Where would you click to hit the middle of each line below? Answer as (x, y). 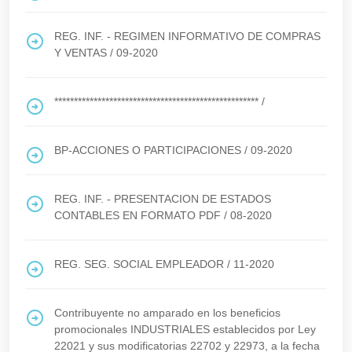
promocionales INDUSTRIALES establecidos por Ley (185, 329)
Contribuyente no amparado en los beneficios (167, 313)
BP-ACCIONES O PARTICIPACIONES (148, 150)
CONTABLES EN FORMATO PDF (137, 215)
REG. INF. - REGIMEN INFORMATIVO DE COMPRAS (187, 36)
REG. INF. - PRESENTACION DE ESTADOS (163, 199)
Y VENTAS (81, 53)
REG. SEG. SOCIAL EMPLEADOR (139, 264)
